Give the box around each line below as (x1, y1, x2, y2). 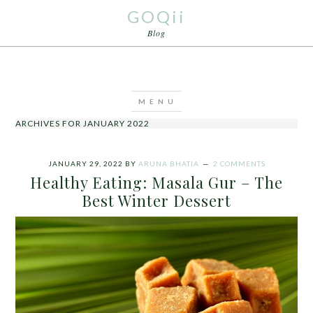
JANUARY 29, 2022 (48, 159, 123, 168)
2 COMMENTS (212, 159, 265, 168)
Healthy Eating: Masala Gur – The (30, 172, 283, 193)
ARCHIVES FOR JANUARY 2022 (15, 118, 150, 129)
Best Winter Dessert (82, 190, 231, 211)
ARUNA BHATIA (138, 159, 199, 168)
